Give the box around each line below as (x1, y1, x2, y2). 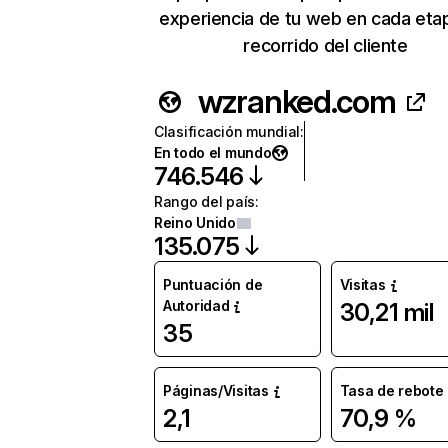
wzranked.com (198, 82, 396, 121)
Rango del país (154, 193, 256, 210)
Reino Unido (154, 214, 236, 231)
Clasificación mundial (154, 123, 301, 140)
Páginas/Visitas (163, 382, 269, 399)
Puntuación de (163, 276, 263, 293)
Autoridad (163, 297, 230, 314)
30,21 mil (339, 298, 434, 327)
